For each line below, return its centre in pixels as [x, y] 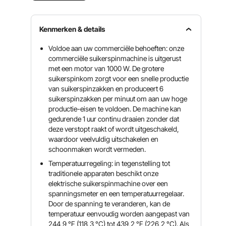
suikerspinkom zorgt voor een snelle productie [119, 78]
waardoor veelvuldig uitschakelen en [104, 139]
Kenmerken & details [72, 29]
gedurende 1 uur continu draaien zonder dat [114, 119]
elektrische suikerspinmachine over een [108, 183]
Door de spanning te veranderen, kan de [109, 204]
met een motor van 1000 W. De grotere [106, 68]
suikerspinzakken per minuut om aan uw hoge [118, 99]
